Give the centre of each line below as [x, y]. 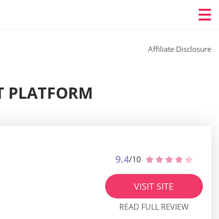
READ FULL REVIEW [154, 207]
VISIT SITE [154, 186]
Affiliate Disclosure [180, 49]
